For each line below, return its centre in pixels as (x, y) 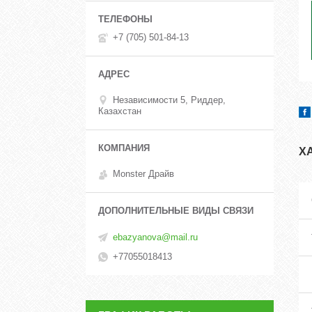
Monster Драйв (143, 174)
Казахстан (120, 111)
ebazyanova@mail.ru (155, 237)
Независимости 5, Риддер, (169, 100)
